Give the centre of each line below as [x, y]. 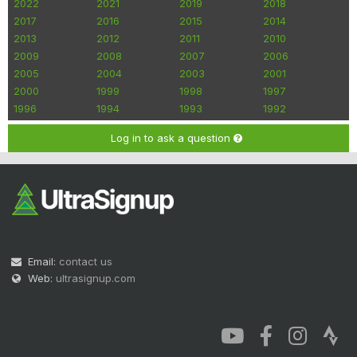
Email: [43, 262]
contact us [86, 262]
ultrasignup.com [96, 279]
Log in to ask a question [172, 138]
